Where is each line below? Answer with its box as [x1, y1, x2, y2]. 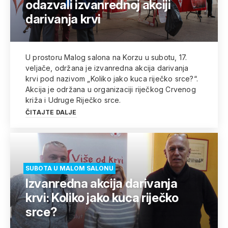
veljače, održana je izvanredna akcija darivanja [25, 64, 189, 72]
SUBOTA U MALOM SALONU [25, 164, 113, 172]
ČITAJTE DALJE [25, 108, 77, 116]
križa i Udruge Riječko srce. [25, 96, 121, 104]
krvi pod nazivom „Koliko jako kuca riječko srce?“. [25, 74, 198, 83]
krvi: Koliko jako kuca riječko [25, 190, 179, 205]
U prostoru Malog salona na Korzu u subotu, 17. [25, 53, 187, 62]
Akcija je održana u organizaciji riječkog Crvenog [25, 85, 196, 94]
